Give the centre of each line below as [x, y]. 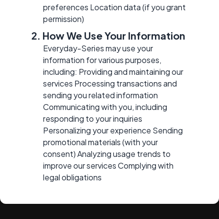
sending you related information [100, 95]
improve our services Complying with [108, 165]
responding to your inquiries [93, 118]
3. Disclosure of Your [80, 194]
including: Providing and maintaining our [113, 71]
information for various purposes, [102, 60]
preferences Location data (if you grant [114, 7]
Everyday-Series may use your [98, 48]
